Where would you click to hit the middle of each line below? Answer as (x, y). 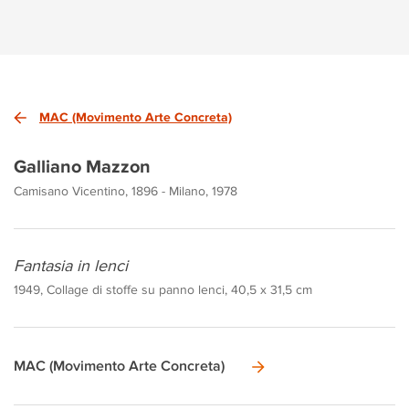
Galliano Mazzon (82, 166)
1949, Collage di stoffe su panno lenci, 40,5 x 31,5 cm (163, 289)
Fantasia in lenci (71, 265)
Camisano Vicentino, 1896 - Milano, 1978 (126, 190)
